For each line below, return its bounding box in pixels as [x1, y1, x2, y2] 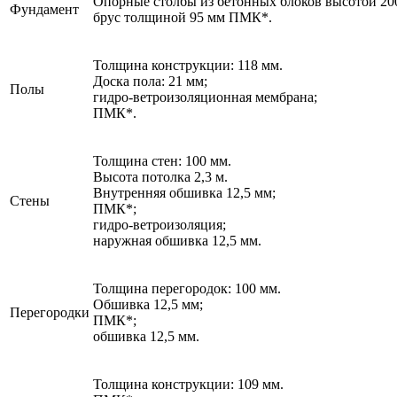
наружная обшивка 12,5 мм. [93, 232, 261, 248]
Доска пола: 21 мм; [93, 73, 207, 89]
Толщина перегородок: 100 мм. [93, 280, 281, 296]
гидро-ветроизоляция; [93, 216, 226, 232]
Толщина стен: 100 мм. [93, 152, 231, 168]
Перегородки [10, 304, 90, 320]
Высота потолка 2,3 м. [93, 168, 228, 184]
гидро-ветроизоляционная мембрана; [93, 89, 317, 105]
